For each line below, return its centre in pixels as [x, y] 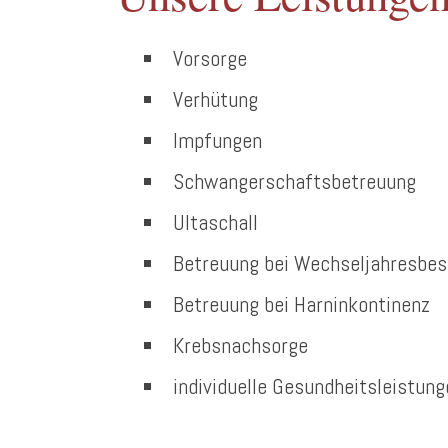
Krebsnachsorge [240, 345]
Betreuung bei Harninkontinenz [301, 304]
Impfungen [217, 140]
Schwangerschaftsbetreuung [294, 181]
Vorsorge [210, 58]
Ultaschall [215, 222]
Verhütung [215, 99]
